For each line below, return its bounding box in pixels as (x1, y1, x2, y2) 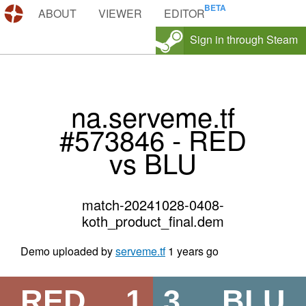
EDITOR (164, 5, 205, 21)
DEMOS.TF (27, 5, 84, 21)
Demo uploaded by (20, 243, 115, 260)
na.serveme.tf (71, 96, 235, 136)
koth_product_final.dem (82, 211, 224, 232)
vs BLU (109, 143, 197, 182)
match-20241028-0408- (82, 195, 224, 215)
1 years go (168, 243, 219, 260)
